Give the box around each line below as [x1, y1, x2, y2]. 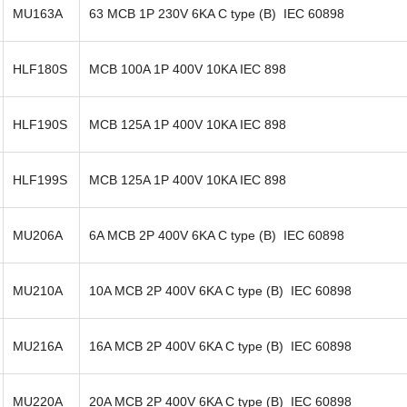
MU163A [13, 5, 63, 21]
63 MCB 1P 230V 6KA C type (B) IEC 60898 [89, 5, 344, 21]
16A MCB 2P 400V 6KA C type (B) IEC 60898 [89, 338, 352, 353]
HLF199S [13, 172, 67, 187]
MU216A [13, 338, 63, 353]
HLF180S [13, 61, 67, 76]
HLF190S [13, 116, 67, 132]
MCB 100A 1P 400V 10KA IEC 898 [89, 61, 286, 76]
